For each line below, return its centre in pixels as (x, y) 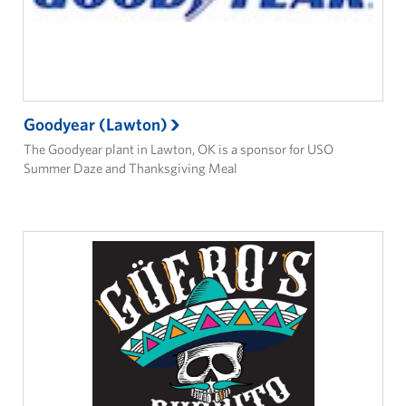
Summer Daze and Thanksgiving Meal (131, 169)
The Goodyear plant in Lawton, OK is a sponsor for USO (179, 150)
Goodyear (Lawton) (96, 125)
